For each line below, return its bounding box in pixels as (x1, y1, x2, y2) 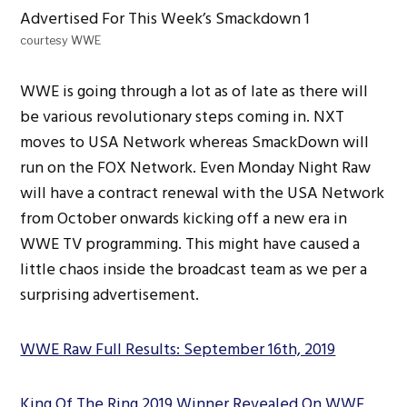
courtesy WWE (20, 33, 102, 47)
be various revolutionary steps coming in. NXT (20, 103, 345, 130)
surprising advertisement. (20, 281, 200, 308)
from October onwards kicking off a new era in (20, 204, 348, 232)
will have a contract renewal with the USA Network (20, 179, 385, 206)
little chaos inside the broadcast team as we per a (20, 255, 368, 283)
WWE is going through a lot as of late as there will (20, 77, 369, 104)
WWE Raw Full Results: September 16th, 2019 (20, 335, 336, 362)
